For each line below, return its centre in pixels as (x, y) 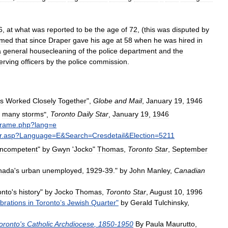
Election (142, 136)
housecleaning (53, 51)
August (161, 192)
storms (33, 114)
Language (36, 136)
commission (108, 61)
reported (61, 29)
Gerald (141, 202)
